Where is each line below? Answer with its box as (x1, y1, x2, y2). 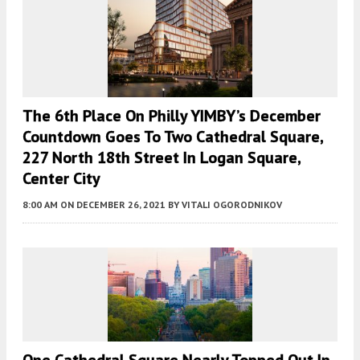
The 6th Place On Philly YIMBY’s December (22, 105, 321, 127)
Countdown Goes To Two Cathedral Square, (22, 126, 323, 148)
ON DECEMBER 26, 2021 (60, 198, 166, 211)
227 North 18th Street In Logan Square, (22, 147, 301, 169)
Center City (22, 168, 100, 190)
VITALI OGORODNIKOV (182, 198, 282, 211)
